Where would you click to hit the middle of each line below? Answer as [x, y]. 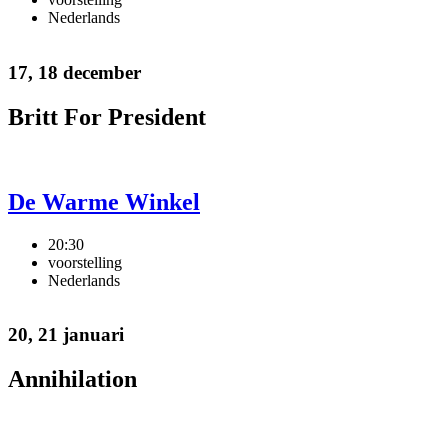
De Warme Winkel [104, 201]
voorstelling [85, 262]
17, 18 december [74, 72]
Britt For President [107, 116]
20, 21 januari [66, 335]
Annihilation [72, 379]
